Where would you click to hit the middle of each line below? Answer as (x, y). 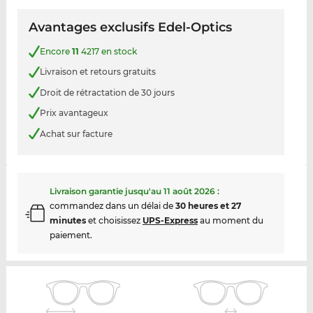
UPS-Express (170, 221)
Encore (56, 51)
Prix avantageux (74, 113)
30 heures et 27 (208, 206)
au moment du (230, 221)
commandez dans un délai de (112, 206)
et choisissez (114, 221)
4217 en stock (108, 51)
